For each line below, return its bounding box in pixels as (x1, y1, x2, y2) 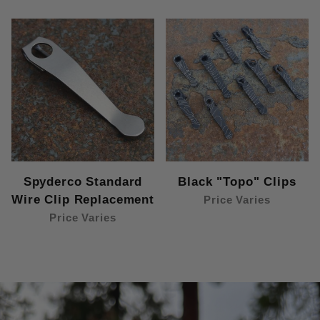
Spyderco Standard (23, 175, 143, 189)
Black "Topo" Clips (178, 175, 296, 189)
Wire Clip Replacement (11, 193, 154, 207)
